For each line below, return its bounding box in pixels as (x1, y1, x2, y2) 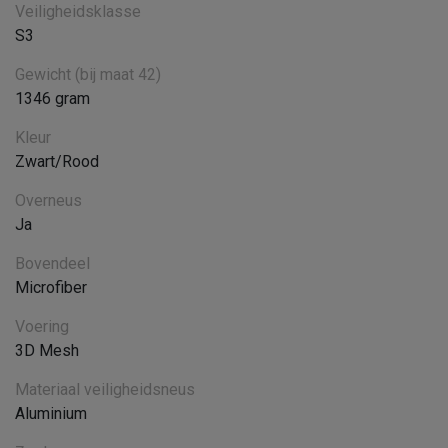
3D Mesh (15, 340, 79, 360)
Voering (15, 316, 69, 336)
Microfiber (15, 277, 87, 297)
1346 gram (15, 88, 90, 108)
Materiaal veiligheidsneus (15, 379, 195, 399)
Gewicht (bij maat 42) (15, 64, 161, 84)
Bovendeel (15, 253, 90, 273)
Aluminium (15, 403, 87, 423)
